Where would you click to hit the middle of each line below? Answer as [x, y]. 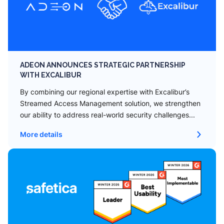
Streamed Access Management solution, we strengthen [110, 103]
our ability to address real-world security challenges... [107, 115]
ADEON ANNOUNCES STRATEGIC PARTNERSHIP [103, 65]
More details [41, 134]
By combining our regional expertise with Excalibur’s [105, 92]
